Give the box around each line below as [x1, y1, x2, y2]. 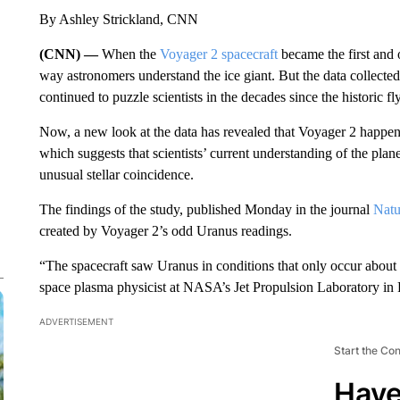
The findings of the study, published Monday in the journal [38, 202, 373, 217]
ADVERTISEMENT [38, 316, 113, 327]
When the [101, 46, 160, 62]
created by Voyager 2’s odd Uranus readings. [38, 223, 292, 238]
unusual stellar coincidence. [38, 167, 194, 182]
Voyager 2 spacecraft [159, 46, 278, 62]
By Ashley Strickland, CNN [38, 12, 198, 27]
